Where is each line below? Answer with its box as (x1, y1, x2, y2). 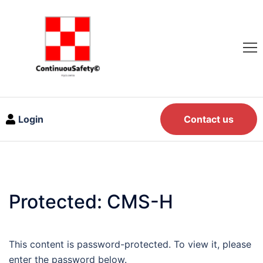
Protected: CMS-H (9, 190, 173, 213)
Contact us (184, 113, 234, 125)
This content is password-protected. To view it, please (9, 238, 251, 250)
